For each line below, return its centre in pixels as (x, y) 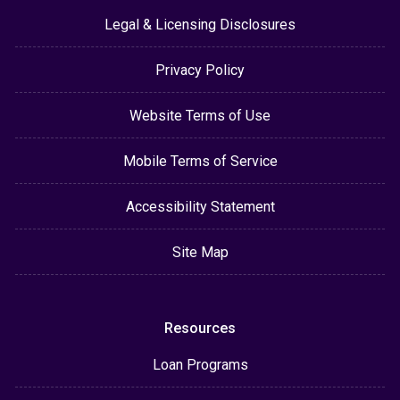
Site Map (200, 252)
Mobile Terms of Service (200, 161)
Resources (200, 328)
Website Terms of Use (200, 116)
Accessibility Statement (200, 207)
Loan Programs (200, 365)
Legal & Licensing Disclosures (200, 25)
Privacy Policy (200, 70)
